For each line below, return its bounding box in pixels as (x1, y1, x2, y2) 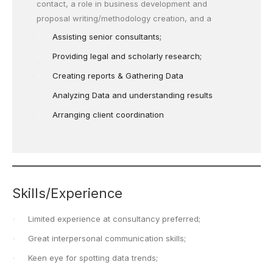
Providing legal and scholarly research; (52, 51, 202, 61)
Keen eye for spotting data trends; (28, 253, 158, 263)
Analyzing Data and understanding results (52, 90, 213, 100)
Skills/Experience (12, 185, 122, 201)
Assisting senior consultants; (52, 32, 161, 41)
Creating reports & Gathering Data (52, 71, 183, 80)
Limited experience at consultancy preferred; (28, 214, 200, 224)
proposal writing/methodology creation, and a (37, 13, 211, 23)
